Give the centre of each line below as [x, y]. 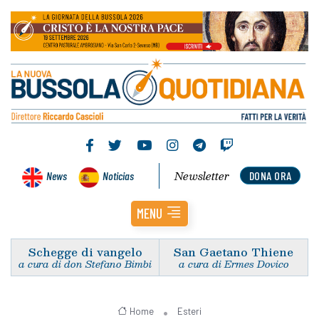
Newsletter [202, 176]
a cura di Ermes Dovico [234, 263]
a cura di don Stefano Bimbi [85, 263]
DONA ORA [270, 175]
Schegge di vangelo [85, 251]
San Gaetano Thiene [234, 251]
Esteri [189, 311]
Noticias [118, 175]
